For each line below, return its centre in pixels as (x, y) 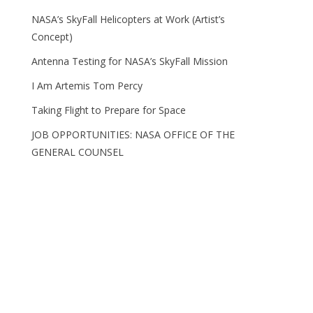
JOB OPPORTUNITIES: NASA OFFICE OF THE (133, 134)
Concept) (52, 37)
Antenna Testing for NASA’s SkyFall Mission (130, 61)
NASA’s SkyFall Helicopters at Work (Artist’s (129, 19)
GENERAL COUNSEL (78, 152)
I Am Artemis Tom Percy (87, 86)
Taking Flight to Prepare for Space (109, 110)
